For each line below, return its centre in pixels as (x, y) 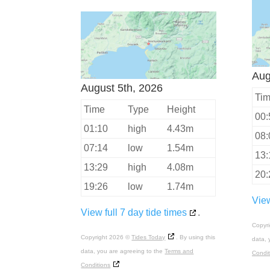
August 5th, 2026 (122, 88)
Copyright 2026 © (106, 237)
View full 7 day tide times (134, 213)
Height (181, 110)
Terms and (179, 251)
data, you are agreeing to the (123, 251)
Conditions (96, 265)
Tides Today (149, 237)
